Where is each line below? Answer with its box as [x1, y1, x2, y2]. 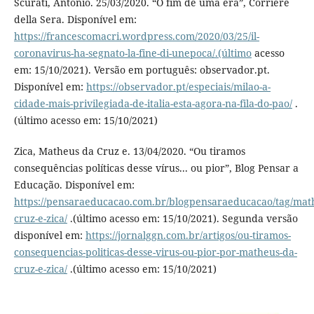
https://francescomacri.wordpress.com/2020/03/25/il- [13, 29, 259, 43]
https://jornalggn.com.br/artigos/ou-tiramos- [85, 228, 291, 243]
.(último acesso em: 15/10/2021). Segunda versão [67, 212, 298, 226]
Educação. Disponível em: [13, 178, 135, 192]
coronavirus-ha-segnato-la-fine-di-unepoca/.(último [13, 46, 252, 60]
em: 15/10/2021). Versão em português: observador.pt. [13, 63, 270, 77]
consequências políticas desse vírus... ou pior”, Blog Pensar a [13, 161, 299, 175]
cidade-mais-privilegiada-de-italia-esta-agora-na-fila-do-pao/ [13, 97, 292, 111]
